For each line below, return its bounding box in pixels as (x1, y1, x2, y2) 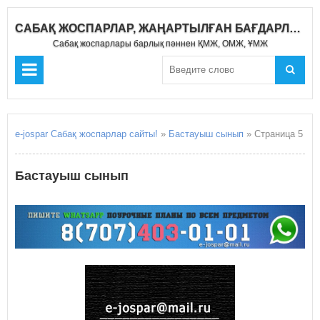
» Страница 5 (244, 129, 303, 139)
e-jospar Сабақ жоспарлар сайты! (15, 129, 158, 139)
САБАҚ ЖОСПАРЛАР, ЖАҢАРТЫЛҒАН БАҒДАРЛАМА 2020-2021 (289, 22, 301, 34)
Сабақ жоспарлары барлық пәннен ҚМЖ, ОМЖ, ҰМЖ (52, 39, 268, 49)
